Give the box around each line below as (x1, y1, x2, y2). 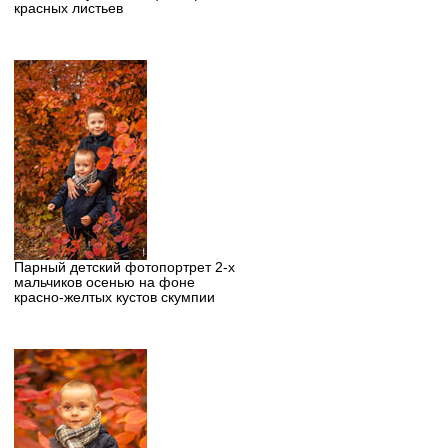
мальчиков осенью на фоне (13, 274, 195, 290)
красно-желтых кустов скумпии (13, 289, 215, 305)
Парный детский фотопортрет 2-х (13, 259, 235, 275)
